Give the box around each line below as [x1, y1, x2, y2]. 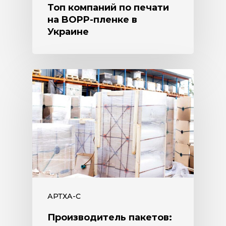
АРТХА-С [47, 191, 81, 201]
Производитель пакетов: [47, 211, 172, 223]
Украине [47, 26, 89, 37]
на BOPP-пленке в [47, 14, 137, 25]
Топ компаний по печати [47, 2, 169, 13]
